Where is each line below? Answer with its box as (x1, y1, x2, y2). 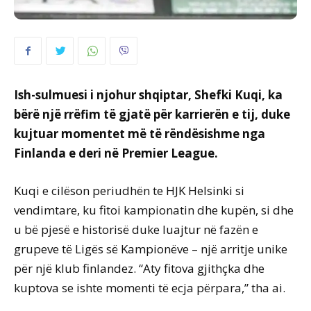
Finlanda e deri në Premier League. (14, 145, 218, 162)
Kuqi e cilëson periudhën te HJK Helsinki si (14, 183, 244, 199)
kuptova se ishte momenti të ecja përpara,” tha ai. (14, 280, 285, 296)
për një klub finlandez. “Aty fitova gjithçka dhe (14, 260, 264, 277)
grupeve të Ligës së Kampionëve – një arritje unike (14, 241, 287, 258)
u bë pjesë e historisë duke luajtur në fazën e (14, 221, 258, 238)
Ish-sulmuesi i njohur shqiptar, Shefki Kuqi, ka (14, 87, 283, 103)
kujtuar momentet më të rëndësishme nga (14, 126, 265, 142)
